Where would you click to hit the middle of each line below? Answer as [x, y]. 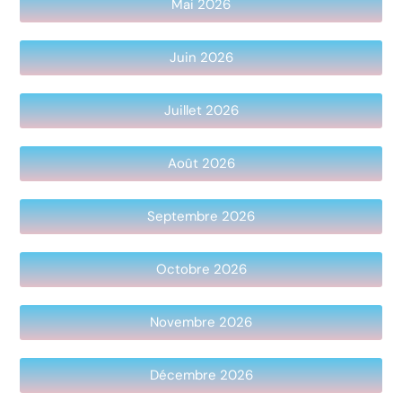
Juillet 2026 [201, 110]
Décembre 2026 [201, 375]
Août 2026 [201, 163]
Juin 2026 [201, 57]
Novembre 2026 [201, 322]
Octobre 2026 [201, 269]
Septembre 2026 [201, 216]
